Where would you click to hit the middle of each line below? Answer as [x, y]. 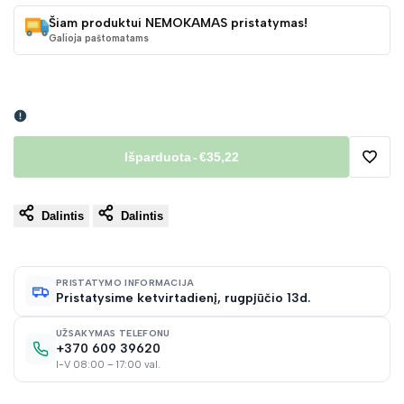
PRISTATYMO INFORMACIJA [125, 283]
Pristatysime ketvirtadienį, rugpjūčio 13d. [183, 298]
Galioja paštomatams [99, 39]
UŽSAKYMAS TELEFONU [113, 333]
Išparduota [157, 156]
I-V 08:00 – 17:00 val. [108, 364]
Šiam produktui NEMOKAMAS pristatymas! [178, 23]
